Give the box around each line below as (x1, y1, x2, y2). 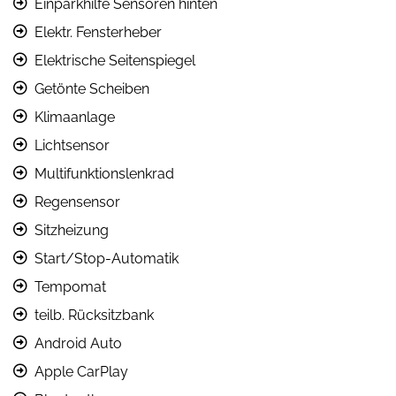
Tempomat (34, 278, 106, 296)
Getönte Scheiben (34, 80, 149, 98)
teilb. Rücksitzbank (34, 307, 154, 324)
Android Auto (34, 335, 122, 353)
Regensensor (34, 194, 120, 211)
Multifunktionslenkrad (34, 165, 174, 183)
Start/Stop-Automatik (34, 250, 179, 268)
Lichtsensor (34, 137, 110, 155)
